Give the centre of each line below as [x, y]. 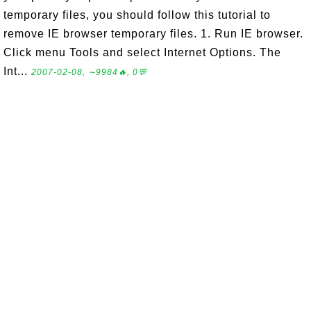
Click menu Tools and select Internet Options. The [142, 52]
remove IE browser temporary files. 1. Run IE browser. [153, 34]
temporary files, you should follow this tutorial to [137, 15]
